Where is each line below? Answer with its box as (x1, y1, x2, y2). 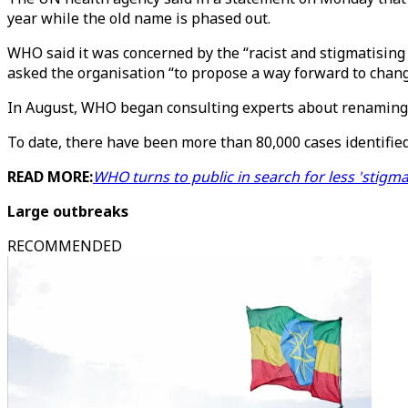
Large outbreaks (7, 201, 128, 221)
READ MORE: (7, 167, 93, 187)
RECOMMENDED (7, 236, 122, 256)
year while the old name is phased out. (7, 8, 270, 28)
